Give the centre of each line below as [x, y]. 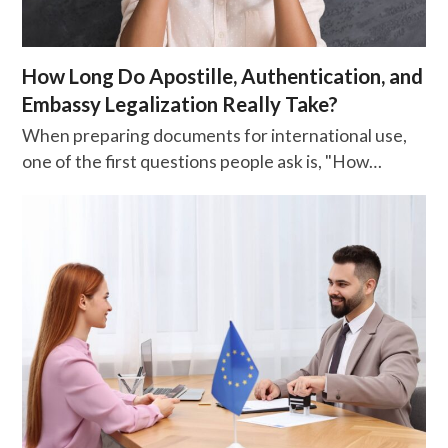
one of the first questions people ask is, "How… [202, 161]
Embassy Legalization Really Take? [180, 103]
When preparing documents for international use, [215, 135]
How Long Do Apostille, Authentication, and [223, 75]
